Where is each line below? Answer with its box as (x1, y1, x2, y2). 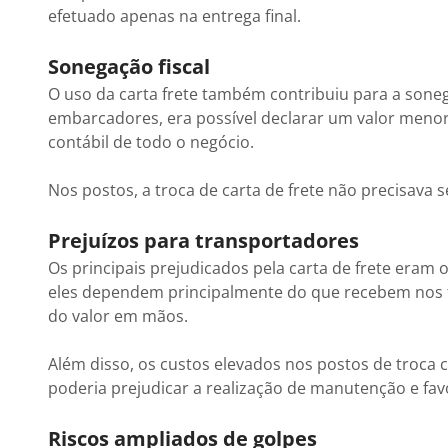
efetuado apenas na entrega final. (48, 5, 301, 27)
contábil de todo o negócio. (48, 131, 254, 153)
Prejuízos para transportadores (48, 227, 359, 254)
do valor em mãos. (48, 305, 188, 327)
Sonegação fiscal (48, 53, 210, 80)
